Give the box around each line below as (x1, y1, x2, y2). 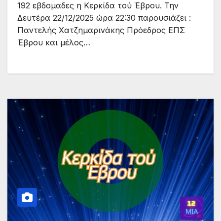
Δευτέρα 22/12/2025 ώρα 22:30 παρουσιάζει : (17, 12, 191, 23)
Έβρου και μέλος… (17, 37, 90, 47)
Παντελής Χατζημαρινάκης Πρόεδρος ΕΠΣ (17, 25, 185, 35)
